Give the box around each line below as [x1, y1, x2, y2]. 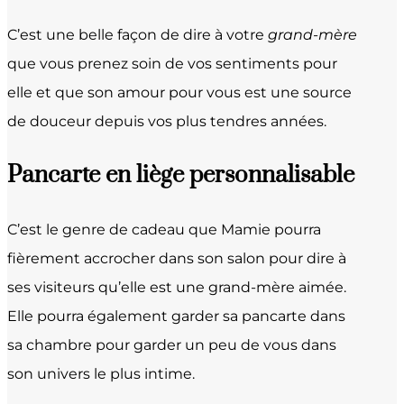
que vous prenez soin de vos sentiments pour [7, 54, 337, 72]
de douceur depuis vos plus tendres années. [7, 112, 326, 130]
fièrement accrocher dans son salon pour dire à [7, 249, 346, 267]
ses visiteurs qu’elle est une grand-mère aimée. [7, 278, 346, 296]
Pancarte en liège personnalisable [7, 160, 354, 190]
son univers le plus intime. [7, 364, 195, 382]
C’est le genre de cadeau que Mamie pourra [7, 220, 321, 238]
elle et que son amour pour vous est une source [7, 83, 352, 101]
